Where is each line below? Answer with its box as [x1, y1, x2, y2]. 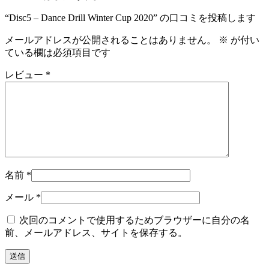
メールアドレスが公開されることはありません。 [5, 34, 216, 45]
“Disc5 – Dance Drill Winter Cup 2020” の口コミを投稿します [5, 12, 256, 23]
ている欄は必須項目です [5, 47, 110, 58]
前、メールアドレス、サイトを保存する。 [5, 227, 187, 238]
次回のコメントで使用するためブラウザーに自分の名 [19, 214, 250, 225]
